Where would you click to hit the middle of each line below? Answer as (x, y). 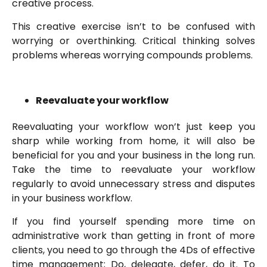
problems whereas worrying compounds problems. (133, 55)
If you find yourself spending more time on (133, 221)
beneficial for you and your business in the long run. (133, 156)
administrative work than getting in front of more (133, 235)
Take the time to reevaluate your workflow (133, 170)
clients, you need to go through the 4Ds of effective (133, 250)
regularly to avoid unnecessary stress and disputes (133, 184)
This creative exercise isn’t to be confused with (133, 26)
